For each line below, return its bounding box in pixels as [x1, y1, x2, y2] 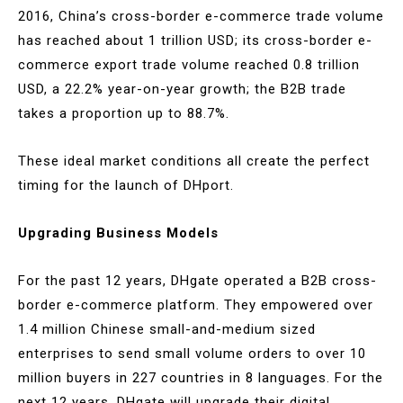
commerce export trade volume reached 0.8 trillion [18, 56, 360, 73]
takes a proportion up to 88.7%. [18, 104, 229, 121]
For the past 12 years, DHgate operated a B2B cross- [18, 272, 377, 289]
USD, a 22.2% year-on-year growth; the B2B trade [18, 80, 346, 97]
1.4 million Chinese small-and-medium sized [18, 320, 316, 337]
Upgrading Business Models [18, 224, 219, 241]
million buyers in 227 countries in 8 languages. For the [18, 369, 383, 386]
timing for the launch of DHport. [18, 176, 234, 193]
